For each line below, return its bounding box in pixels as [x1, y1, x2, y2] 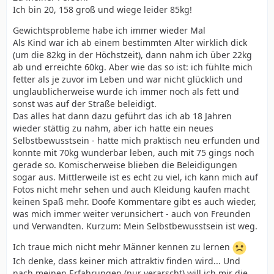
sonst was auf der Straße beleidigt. [13, 98, 157, 109]
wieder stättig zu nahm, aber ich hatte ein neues [13, 122, 213, 134]
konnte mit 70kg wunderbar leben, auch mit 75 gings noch [13, 147, 254, 158]
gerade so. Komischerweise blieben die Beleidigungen [13, 159, 237, 171]
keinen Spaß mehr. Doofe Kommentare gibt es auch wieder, [13, 196, 256, 207]
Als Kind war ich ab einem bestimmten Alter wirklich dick [13, 37, 247, 48]
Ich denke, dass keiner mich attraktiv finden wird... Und [13, 255, 240, 267]
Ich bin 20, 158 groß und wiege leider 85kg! [13, 4, 192, 15]
